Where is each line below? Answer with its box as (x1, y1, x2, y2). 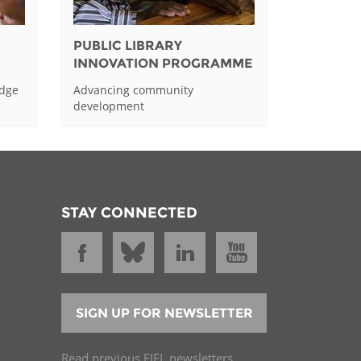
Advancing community (73, 81, 194, 98)
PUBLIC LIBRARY (73, 38, 183, 54)
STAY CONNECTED (61, 203, 197, 222)
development (73, 98, 145, 114)
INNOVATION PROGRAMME (73, 56, 253, 72)
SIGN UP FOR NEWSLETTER (75, 305, 253, 322)
